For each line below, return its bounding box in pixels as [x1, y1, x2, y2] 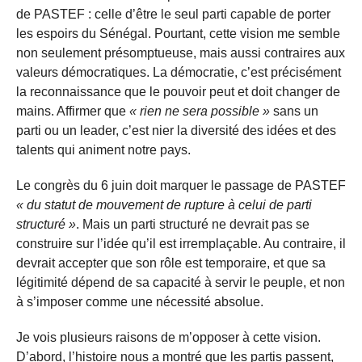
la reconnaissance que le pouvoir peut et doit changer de [16, 84, 340, 99]
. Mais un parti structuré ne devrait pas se [76, 217, 309, 231]
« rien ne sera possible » [129, 103, 270, 118]
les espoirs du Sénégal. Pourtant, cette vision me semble [16, 26, 340, 40]
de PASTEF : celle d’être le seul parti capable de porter [16, 6, 330, 21]
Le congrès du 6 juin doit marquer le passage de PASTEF [16, 178, 346, 192]
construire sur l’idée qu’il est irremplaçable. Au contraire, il [16, 236, 346, 250]
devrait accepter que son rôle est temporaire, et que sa [16, 255, 326, 270]
